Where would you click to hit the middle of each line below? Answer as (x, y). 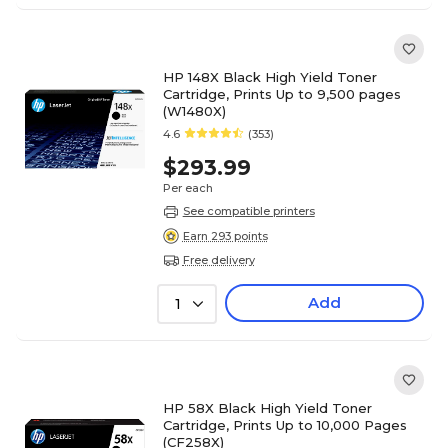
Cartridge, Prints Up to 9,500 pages (281, 94)
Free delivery (218, 259)
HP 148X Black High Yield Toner (269, 77)
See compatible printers (248, 211)
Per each (187, 188)
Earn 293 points (225, 235)
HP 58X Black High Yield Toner (267, 408)
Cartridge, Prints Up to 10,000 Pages (284, 425)
